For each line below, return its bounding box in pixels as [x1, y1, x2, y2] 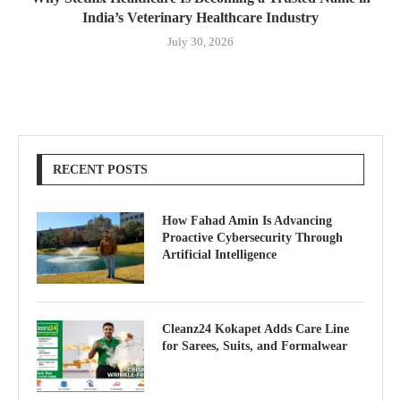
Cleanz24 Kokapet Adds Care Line [162, 321, 349, 336]
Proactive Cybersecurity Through [162, 230, 343, 244]
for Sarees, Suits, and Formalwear [162, 338, 347, 353]
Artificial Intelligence [162, 247, 277, 261]
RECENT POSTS [53, 162, 148, 176]
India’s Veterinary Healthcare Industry [82, 9, 319, 25]
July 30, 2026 [167, 34, 234, 48]
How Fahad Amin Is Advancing [162, 213, 332, 227]
